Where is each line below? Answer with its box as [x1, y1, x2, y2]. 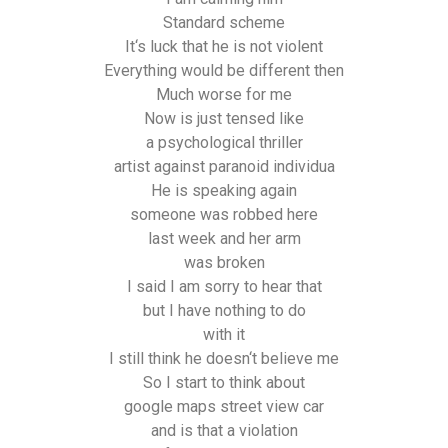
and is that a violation [150, 420, 298, 440]
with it [203, 324, 245, 344]
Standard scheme [163, 12, 285, 32]
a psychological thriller [145, 132, 303, 152]
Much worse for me [156, 84, 292, 104]
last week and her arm [147, 228, 301, 248]
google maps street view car [124, 396, 324, 416]
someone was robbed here [130, 204, 318, 224]
